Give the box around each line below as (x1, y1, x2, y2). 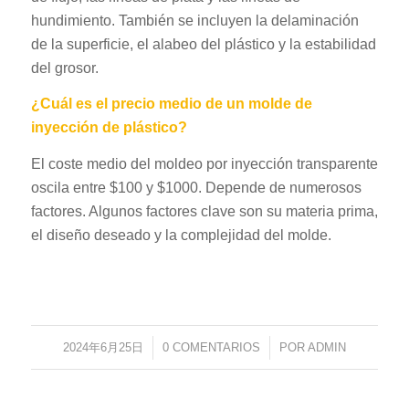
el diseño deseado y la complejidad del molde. (30, 226, 331, 243)
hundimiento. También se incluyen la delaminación (30, 12, 359, 28)
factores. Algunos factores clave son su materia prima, (30, 203, 378, 219)
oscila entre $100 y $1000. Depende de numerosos (30, 179, 362, 195)
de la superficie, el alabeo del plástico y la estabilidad (30, 36, 376, 52)
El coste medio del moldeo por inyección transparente (30, 155, 378, 172)
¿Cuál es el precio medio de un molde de (30, 96, 312, 112)
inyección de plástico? (30, 120, 187, 136)
